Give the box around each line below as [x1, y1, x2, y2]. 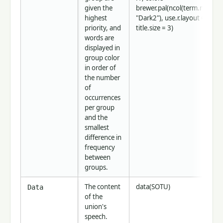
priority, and [85, 23, 121, 33]
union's [85, 202, 107, 212]
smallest [85, 123, 109, 132]
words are [85, 33, 114, 43]
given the [85, 3, 112, 13]
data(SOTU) [136, 182, 170, 192]
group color [85, 53, 119, 63]
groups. [85, 163, 108, 172]
